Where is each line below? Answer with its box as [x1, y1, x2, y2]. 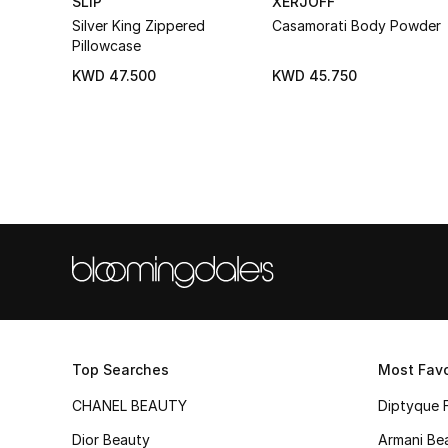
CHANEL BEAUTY [72, 397, 187, 414]
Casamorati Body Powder [272, 16, 441, 34]
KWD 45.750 [272, 66, 357, 84]
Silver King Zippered [72, 16, 205, 34]
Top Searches [72, 361, 169, 378]
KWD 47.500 [72, 66, 156, 84]
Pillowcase [72, 36, 141, 54]
